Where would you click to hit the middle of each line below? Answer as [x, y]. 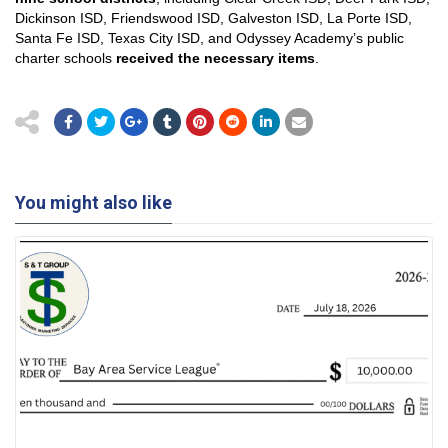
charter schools [65, 58]
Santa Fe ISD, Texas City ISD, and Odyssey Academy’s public [209, 38]
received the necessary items [215, 58]
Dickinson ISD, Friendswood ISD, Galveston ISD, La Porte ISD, [213, 18]
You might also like [93, 203]
